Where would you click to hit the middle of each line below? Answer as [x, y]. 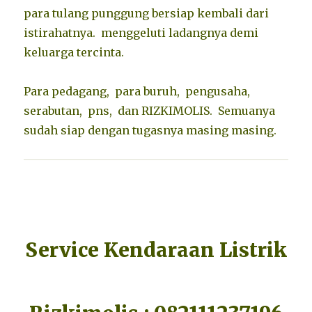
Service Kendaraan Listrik [156, 250]
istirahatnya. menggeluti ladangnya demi [141, 32]
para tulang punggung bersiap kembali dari [147, 13]
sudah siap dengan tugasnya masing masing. [150, 130]
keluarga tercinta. [74, 52]
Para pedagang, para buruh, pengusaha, [139, 91]
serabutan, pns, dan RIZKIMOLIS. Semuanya [150, 110]
